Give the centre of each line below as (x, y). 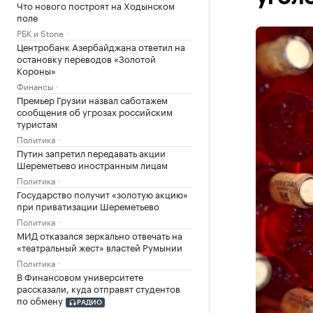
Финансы (35, 86)
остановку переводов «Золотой (86, 58)
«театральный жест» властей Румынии (100, 247)
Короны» (36, 70)
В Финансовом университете (80, 276)
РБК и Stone (40, 32)
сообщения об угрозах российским (95, 111)
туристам (37, 123)
